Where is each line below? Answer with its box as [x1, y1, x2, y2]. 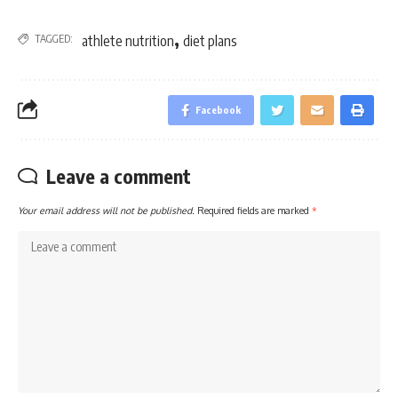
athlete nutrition [82, 31, 174, 50]
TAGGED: [35, 31, 73, 45]
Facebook [195, 103, 241, 115]
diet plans [183, 31, 237, 50]
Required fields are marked [197, 203, 312, 216]
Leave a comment [46, 163, 191, 188]
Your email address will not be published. [18, 203, 195, 216]
